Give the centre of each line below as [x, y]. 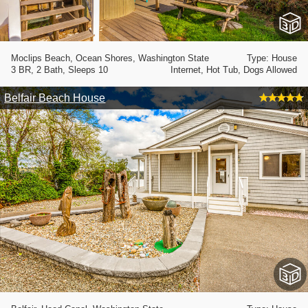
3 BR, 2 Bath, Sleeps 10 [59, 70]
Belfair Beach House [55, 98]
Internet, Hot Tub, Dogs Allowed [234, 70]
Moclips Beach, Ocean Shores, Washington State [110, 58]
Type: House [272, 58]
